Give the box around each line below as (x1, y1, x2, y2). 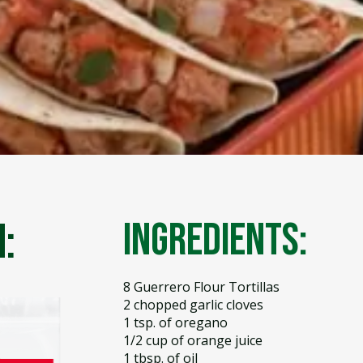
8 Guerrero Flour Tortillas (122, 278, 280, 296)
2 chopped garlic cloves (122, 296, 263, 314)
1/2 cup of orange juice (122, 331, 263, 349)
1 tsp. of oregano (122, 314, 228, 331)
